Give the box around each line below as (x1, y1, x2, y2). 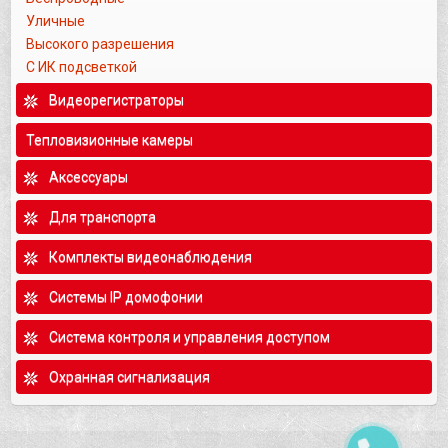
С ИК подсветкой (26, 58, 140, 75)
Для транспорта (49, 208, 156, 225)
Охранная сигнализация (49, 368, 210, 385)
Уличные (26, 12, 88, 29)
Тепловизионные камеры (26, 131, 193, 148)
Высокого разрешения (26, 35, 177, 52)
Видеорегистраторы (49, 91, 184, 108)
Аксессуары (49, 168, 128, 185)
